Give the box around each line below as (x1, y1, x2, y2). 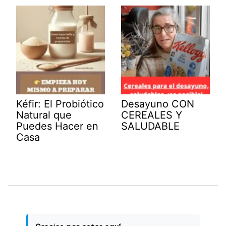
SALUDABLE (121, 120, 180, 132)
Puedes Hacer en (16, 120, 98, 132)
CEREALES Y (121, 108, 182, 121)
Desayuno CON (121, 97, 194, 110)
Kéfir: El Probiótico (16, 97, 104, 110)
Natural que (16, 108, 72, 121)
